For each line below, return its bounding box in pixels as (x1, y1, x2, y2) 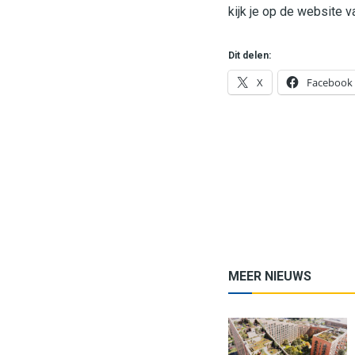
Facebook (307, 74, 353, 90)
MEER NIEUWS (228, 268, 311, 284)
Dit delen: (228, 49, 271, 61)
